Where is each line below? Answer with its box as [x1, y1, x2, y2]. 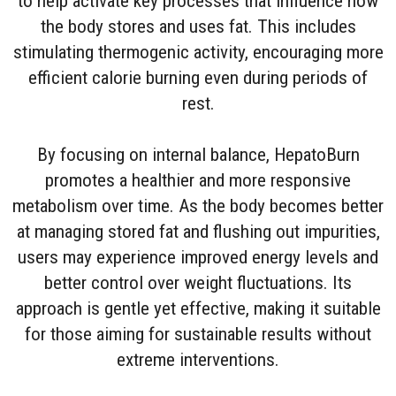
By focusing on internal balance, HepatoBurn [36, 143, 360, 166]
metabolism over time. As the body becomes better [12, 194, 384, 217]
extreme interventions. [117, 348, 279, 371]
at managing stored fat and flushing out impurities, [16, 220, 380, 243]
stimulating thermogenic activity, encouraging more [12, 41, 384, 64]
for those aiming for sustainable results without [25, 323, 371, 346]
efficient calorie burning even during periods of [28, 66, 368, 89]
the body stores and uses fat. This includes [40, 15, 356, 38]
